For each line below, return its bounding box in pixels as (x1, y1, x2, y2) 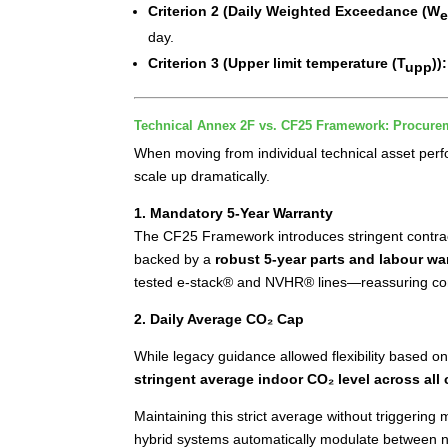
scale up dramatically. (134, 167, 271, 184)
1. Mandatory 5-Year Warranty (134, 204, 334, 221)
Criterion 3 (148, 54, 220, 71)
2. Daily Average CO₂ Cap (134, 310, 305, 327)
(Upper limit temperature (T (223, 54, 406, 71)
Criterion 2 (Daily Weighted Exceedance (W (148, 2, 441, 19)
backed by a (134, 250, 216, 267)
